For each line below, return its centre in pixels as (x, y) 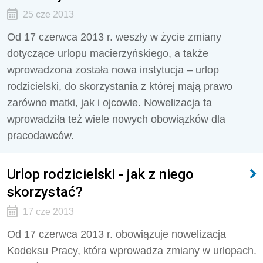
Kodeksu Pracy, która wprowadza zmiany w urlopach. (132, 251)
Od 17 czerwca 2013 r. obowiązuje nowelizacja (117, 234)
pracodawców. (41, 136)
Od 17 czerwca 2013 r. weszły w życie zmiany (114, 37)
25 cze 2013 (48, 14)
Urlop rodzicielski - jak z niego (100, 174)
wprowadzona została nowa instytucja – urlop (113, 70)
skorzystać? (45, 192)
